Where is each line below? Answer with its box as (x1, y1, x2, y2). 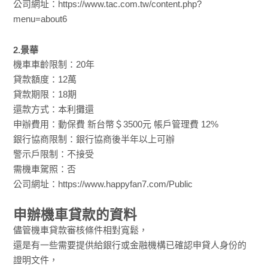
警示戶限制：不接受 (13, 149, 95, 160)
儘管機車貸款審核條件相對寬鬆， (13, 225, 148, 235)
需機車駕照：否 (13, 164, 77, 175)
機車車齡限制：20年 (13, 59, 95, 70)
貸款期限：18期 (13, 89, 77, 100)
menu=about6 (13, 13, 68, 24)
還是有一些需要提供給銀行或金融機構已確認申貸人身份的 (13, 240, 247, 250)
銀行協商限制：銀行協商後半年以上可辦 (13, 134, 175, 145)
